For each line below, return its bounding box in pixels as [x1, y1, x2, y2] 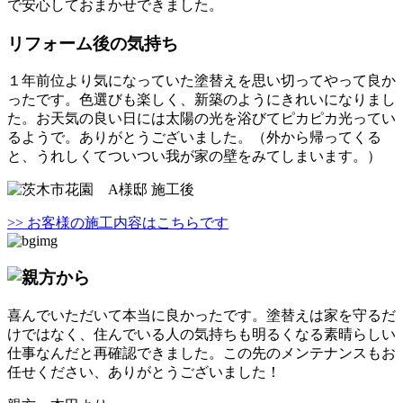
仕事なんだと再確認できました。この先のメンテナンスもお [7, 345, 396, 361]
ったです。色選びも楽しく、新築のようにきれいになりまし [7, 92, 396, 108]
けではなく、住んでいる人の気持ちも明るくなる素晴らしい [7, 326, 396, 342]
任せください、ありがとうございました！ [7, 363, 281, 380]
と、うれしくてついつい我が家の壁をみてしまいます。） [7, 148, 381, 165]
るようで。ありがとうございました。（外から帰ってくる [7, 130, 381, 146]
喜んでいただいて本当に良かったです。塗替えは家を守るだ [7, 307, 396, 323]
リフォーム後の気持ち [7, 33, 178, 53]
